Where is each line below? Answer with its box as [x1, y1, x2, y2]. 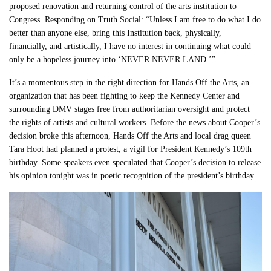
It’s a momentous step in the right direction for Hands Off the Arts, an [9, 78, 250, 88]
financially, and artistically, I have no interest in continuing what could [9, 42, 252, 51]
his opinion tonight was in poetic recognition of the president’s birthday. [9, 171, 256, 181]
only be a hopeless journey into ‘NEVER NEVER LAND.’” [9, 55, 216, 65]
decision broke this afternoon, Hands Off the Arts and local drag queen [9, 131, 252, 141]
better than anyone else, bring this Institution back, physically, [9, 28, 222, 38]
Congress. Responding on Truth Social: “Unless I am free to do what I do [9, 15, 261, 25]
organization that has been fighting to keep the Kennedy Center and [9, 91, 240, 101]
